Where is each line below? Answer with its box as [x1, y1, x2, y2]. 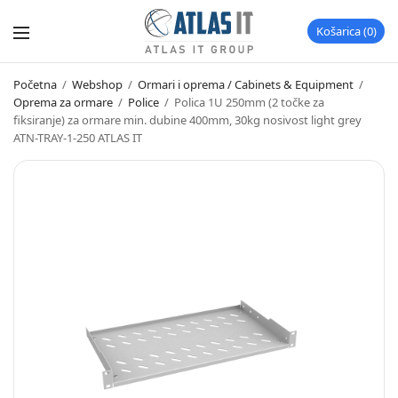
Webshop [72, 76, 123, 92]
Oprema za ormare [13, 94, 113, 110]
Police [128, 94, 159, 110]
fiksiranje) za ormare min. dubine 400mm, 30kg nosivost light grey [13, 112, 362, 128]
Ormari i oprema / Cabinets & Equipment [138, 76, 354, 92]
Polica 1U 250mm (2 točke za [171, 94, 324, 110]
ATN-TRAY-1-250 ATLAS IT [13, 130, 142, 146]
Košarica [316, 23, 361, 39]
